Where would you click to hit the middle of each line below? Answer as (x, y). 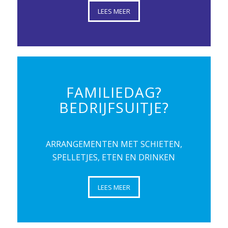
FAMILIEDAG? (114, 92)
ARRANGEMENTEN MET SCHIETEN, (114, 144)
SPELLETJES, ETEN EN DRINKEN (114, 157)
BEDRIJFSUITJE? (114, 108)
